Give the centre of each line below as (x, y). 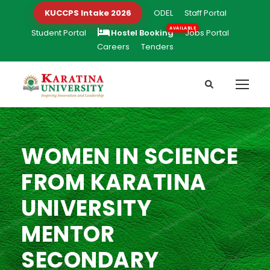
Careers (113, 47)
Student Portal (59, 33)
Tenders (157, 47)
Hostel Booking (142, 33)
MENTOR (68, 234)
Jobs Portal (207, 33)
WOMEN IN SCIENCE (130, 157)
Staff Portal (206, 13)
